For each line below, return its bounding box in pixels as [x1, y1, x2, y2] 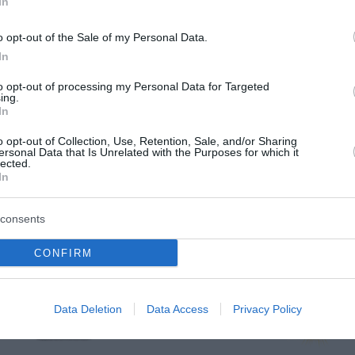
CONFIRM [33, 246, 93, 259]
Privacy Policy [232, 303, 302, 315]
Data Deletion [53, 303, 122, 315]
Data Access [146, 303, 208, 315]
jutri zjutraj [21, 261, 89, 277]
